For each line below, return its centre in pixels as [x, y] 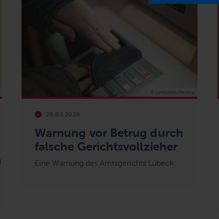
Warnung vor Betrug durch [109, 132]
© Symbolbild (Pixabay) [173, 92]
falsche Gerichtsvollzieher [106, 146]
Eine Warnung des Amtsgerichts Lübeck [104, 163]
